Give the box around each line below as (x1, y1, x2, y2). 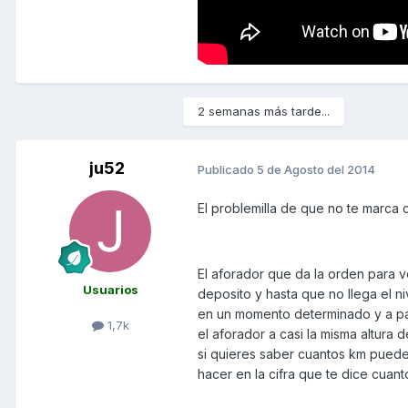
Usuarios (82, 282, 138, 298)
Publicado (198, 161, 257, 177)
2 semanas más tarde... (198, 104, 330, 119)
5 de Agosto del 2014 (257, 161, 375, 177)
